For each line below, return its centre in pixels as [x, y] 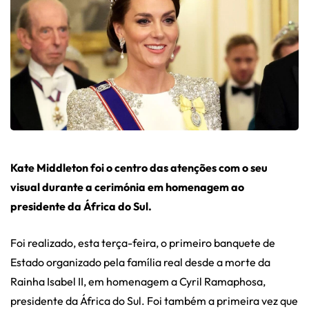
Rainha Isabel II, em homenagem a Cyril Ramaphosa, [138, 281]
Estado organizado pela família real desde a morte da [140, 262]
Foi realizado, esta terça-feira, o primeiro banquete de [143, 242]
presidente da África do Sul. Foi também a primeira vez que [154, 300]
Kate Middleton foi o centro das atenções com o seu [139, 167]
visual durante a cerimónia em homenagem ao [127, 187]
